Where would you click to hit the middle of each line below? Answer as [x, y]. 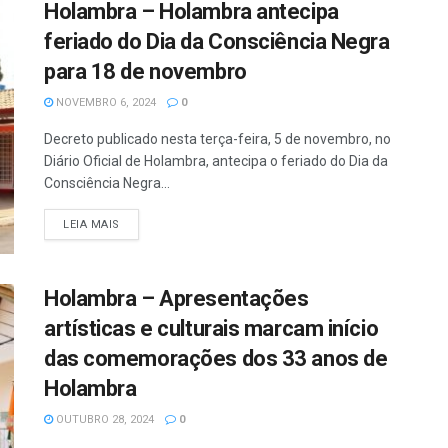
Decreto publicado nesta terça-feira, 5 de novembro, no [217, 138]
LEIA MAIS [91, 224]
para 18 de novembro [145, 71]
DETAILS [142, 223]
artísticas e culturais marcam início [211, 329]
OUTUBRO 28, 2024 [103, 420]
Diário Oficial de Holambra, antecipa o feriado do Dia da [216, 160]
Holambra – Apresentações [176, 299]
